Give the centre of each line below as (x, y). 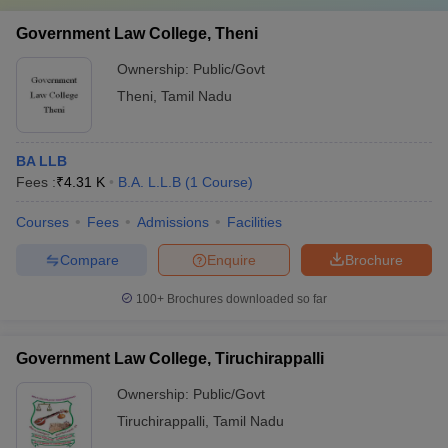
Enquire (231, 259)
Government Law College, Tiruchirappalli (170, 358)
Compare (89, 259)
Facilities (254, 222)
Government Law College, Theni (137, 33)
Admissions (173, 222)
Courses (42, 222)
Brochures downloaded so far (245, 299)
